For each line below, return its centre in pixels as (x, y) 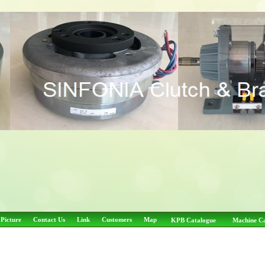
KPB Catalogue (193, 220)
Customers (117, 219)
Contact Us (49, 219)
